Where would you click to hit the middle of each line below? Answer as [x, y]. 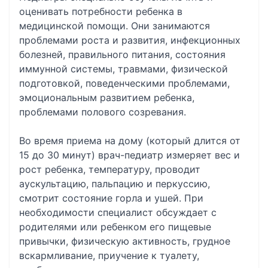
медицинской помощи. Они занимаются [115, 26]
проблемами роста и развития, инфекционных [130, 40]
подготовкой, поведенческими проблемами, [124, 83]
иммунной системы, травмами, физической [124, 69]
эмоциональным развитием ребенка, [107, 98]
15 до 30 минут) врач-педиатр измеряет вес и [130, 155]
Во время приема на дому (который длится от [130, 141]
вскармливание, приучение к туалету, [109, 255]
